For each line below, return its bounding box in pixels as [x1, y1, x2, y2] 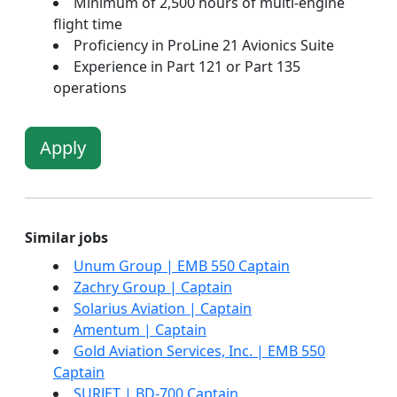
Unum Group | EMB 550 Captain [74, 256, 290, 276]
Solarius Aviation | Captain [74, 299, 252, 318]
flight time [53, 14, 122, 34]
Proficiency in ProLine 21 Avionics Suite [74, 35, 334, 55]
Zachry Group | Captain [74, 277, 232, 297]
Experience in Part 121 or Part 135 [74, 57, 300, 76]
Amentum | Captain [74, 320, 206, 339]
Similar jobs [25, 228, 108, 247]
